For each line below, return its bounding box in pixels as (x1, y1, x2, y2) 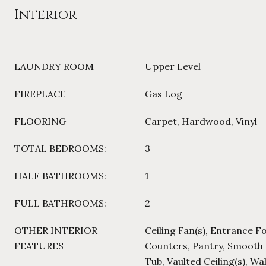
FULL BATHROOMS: (14, 197, 106, 209)
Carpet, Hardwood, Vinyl (145, 115, 257, 127)
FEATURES (14, 240, 64, 252)
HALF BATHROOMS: (14, 170, 106, 182)
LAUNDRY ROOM (14, 61, 94, 72)
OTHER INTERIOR (14, 224, 97, 236)
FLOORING (14, 115, 66, 127)
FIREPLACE (14, 88, 66, 100)
